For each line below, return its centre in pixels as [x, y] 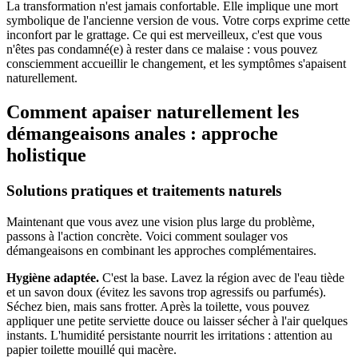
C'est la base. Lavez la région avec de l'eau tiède [222, 277]
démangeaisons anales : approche [142, 134]
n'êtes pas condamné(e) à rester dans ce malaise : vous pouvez [162, 50]
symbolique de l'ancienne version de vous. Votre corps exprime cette [178, 21]
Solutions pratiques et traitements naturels [144, 191]
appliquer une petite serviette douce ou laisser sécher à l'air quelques [177, 320]
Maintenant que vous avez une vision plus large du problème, [161, 221]
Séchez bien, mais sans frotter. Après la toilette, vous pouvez [158, 306]
